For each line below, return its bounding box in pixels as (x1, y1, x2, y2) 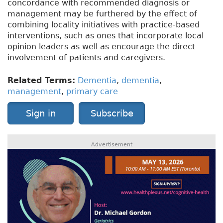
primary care (66, 87, 118, 97)
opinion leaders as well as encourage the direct (7, 42, 195, 52)
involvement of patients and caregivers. (7, 53, 165, 63)
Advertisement (91, 141, 132, 148)
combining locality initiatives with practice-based (7, 20, 200, 30)
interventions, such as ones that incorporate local (7, 31, 204, 41)
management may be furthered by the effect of (7, 9, 197, 19)
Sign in (25, 108, 56, 119)
